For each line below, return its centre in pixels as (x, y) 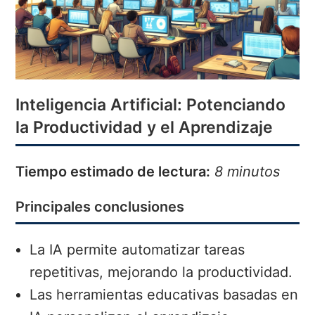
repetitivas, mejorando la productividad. (161, 272)
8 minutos (247, 172)
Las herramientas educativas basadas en (164, 295)
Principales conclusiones (100, 207)
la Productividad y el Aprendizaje (144, 128)
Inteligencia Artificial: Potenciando (151, 105)
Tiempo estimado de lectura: (113, 172)
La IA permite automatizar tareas (137, 250)
